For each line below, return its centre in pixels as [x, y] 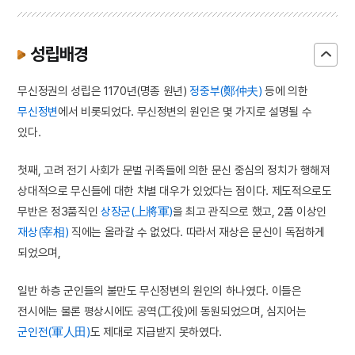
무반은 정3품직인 [59, 211]
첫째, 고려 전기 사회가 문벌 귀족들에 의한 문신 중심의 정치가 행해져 [174, 170]
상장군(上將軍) [137, 211]
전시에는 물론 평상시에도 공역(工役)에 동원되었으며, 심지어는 [162, 311]
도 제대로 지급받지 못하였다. [156, 332]
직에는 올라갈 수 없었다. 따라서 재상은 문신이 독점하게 [197, 232]
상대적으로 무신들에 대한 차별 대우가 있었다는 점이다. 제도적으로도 [175, 191]
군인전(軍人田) [54, 332]
